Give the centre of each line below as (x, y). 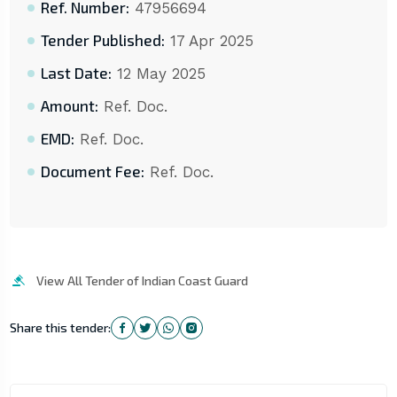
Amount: (69, 106)
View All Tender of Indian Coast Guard (142, 281)
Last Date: (76, 73)
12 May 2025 (158, 74)
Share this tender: (60, 328)
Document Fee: (92, 171)
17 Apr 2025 (209, 41)
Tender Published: (102, 40)
